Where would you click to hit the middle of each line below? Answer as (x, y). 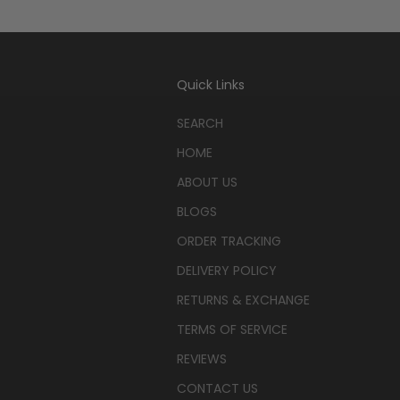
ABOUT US (207, 182)
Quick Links (210, 84)
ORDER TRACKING (229, 241)
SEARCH (200, 123)
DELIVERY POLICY (226, 270)
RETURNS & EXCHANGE (243, 300)
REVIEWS (201, 358)
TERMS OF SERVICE (232, 329)
